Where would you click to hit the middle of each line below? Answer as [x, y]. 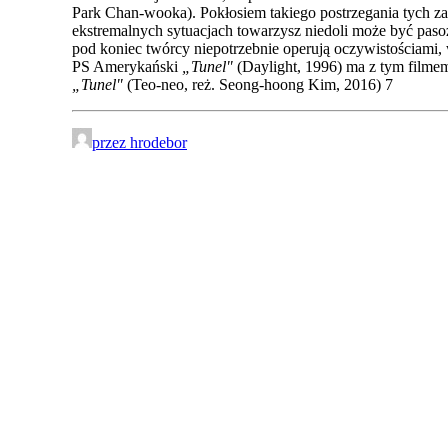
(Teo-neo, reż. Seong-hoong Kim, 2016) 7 [262, 84]
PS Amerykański [127, 66]
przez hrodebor [139, 142]
